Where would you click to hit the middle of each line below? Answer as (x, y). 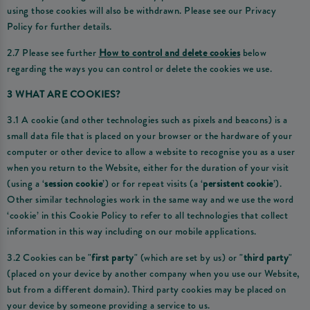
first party (113, 257)
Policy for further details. (60, 27)
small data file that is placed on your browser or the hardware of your (149, 136)
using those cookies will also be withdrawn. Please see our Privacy (142, 11)
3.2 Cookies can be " (49, 257)
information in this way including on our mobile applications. (132, 231)
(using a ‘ (26, 184)
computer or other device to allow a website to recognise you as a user (151, 152)
